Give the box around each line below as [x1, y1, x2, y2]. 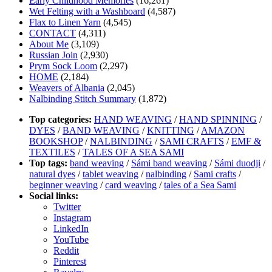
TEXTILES [29, 146, 75, 157]
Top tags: [29, 157, 70, 168]
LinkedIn [53, 223, 89, 234]
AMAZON [201, 124, 245, 135]
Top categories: [29, 114, 94, 124]
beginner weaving [29, 179, 98, 190]
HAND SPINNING [179, 114, 257, 124]
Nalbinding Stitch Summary [29, 93, 136, 104]
